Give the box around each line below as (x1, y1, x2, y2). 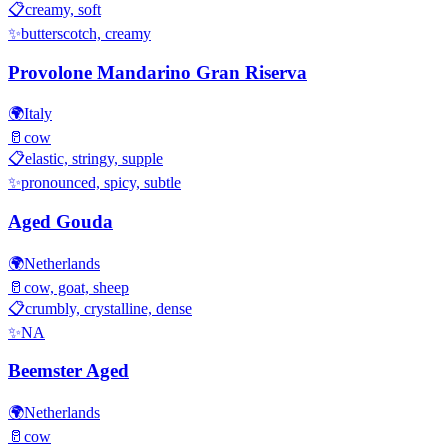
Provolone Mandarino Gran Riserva (8, 61, 307, 83)
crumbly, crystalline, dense (25, 299, 192, 317)
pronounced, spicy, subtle (21, 174, 181, 192)
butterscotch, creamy (21, 24, 151, 42)
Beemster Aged (8, 360, 129, 382)
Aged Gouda (8, 210, 113, 232)
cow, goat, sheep (24, 278, 129, 296)
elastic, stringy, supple (25, 150, 163, 168)
